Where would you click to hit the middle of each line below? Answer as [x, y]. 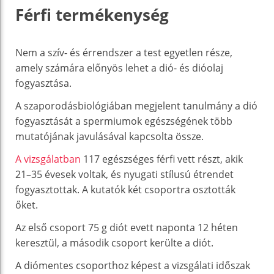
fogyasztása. [43, 83]
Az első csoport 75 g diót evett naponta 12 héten [127, 227]
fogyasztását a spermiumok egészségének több [124, 121]
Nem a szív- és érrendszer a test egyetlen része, [124, 52]
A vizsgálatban [48, 159]
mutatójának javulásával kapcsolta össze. [109, 136]
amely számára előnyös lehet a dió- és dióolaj [119, 68]
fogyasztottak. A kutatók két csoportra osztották [125, 189]
